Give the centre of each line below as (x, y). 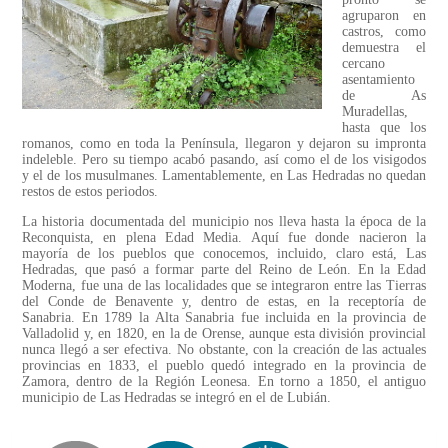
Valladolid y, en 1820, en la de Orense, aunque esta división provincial (224, 334)
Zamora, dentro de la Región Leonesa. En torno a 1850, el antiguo (224, 382)
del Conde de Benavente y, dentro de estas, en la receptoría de (224, 302)
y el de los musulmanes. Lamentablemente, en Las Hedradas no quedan (224, 176)
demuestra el (384, 48)
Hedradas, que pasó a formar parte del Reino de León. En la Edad (224, 270)
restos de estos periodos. (90, 192)
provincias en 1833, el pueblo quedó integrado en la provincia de (224, 366)
